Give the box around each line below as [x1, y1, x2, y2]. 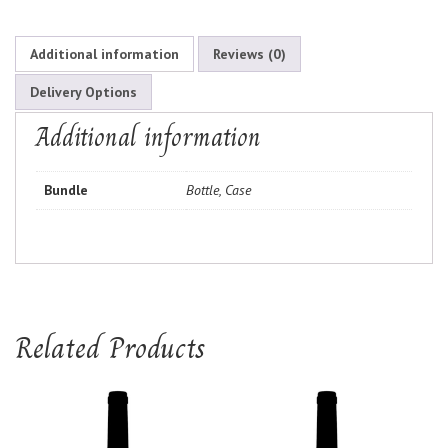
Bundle [44, 181, 88, 199]
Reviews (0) [213, 45, 286, 63]
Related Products [15, 324, 206, 371]
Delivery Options [30, 83, 137, 101]
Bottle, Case [186, 181, 251, 199]
